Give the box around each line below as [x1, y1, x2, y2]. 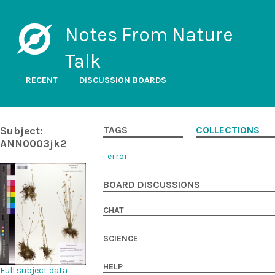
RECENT [26, 75, 58, 85]
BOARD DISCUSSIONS [103, 179, 200, 190]
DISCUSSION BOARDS [79, 75, 166, 85]
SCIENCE [103, 233, 138, 244]
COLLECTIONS [195, 125, 260, 136]
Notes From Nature [64, 23, 233, 46]
